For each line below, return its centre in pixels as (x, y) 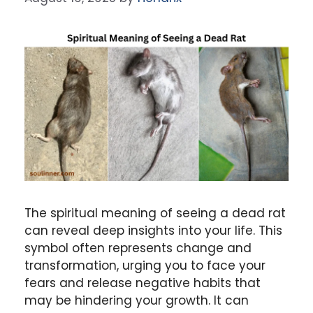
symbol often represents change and (138, 248)
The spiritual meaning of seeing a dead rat (155, 213)
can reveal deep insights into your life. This (153, 230)
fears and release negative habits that (143, 283)
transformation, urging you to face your (145, 265)
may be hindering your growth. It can (137, 300)
